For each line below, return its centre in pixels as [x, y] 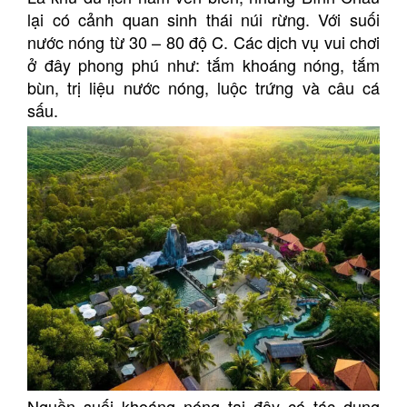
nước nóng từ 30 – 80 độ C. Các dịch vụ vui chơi [203, 41]
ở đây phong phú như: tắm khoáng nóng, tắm [203, 64]
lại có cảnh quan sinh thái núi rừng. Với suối [203, 19]
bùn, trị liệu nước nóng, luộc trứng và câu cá [203, 87]
